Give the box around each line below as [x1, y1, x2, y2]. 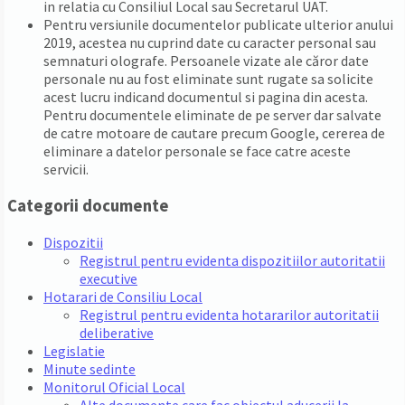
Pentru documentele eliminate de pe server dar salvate [43, 106, 381, 125]
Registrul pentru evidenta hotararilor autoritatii [80, 305, 379, 324]
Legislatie [43, 341, 105, 360]
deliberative [80, 323, 154, 342]
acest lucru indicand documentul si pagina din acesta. [43, 88, 368, 107]
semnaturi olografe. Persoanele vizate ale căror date [43, 52, 369, 71]
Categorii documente [7, 194, 169, 216]
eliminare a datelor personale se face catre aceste [43, 142, 351, 161]
